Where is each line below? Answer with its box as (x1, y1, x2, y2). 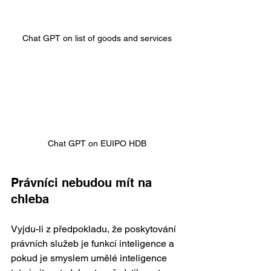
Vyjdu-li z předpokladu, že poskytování (11, 223, 178, 235)
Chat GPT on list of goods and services (22, 33, 172, 43)
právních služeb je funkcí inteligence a (11, 237, 177, 249)
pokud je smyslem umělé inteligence (11, 252, 169, 264)
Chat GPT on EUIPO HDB (47, 138, 146, 148)
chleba (11, 191, 53, 206)
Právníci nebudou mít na (11, 175, 155, 190)
